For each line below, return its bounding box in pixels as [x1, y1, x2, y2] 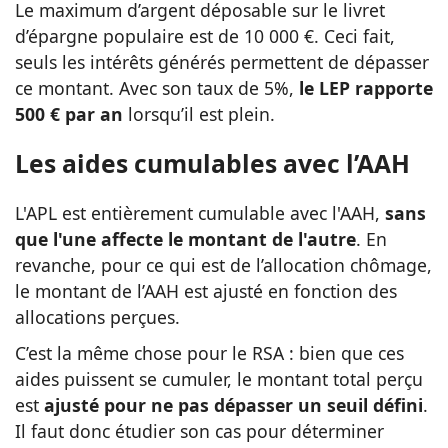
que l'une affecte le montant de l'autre [15, 226, 356, 251]
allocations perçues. [15, 304, 180, 329]
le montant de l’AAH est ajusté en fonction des [15, 278, 397, 303]
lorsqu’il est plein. [123, 101, 275, 126]
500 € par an [15, 101, 123, 126]
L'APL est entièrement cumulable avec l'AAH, [15, 200, 385, 225]
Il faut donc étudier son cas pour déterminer [15, 418, 384, 443]
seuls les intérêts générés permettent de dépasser [15, 49, 429, 74]
